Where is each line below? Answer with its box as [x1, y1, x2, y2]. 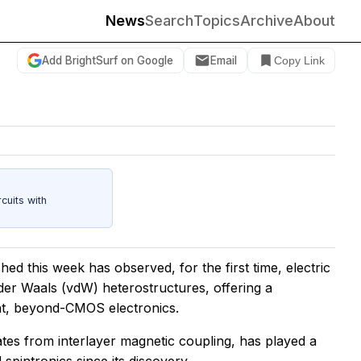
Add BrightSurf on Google [42, 53, 173, 67]
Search [145, 12, 193, 29]
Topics [193, 12, 240, 29]
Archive [240, 12, 293, 29]
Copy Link [274, 54, 325, 67]
